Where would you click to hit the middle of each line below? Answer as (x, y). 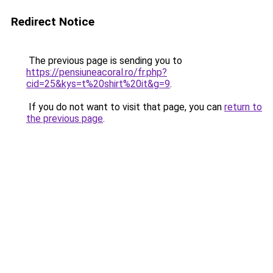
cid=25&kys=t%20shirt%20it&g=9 (98, 84)
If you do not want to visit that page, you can (125, 107)
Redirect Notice (53, 22)
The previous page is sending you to (104, 61)
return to (243, 107)
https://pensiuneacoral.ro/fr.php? (97, 72)
